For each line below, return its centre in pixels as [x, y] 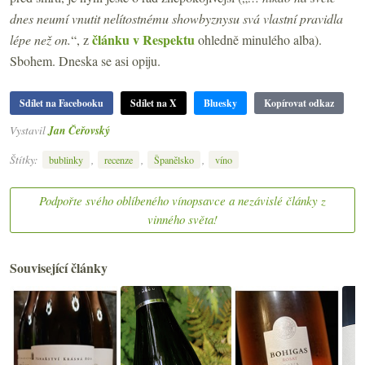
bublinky [66, 160]
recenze [119, 160]
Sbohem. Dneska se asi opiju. [85, 60]
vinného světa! [182, 219]
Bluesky [220, 103]
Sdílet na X [154, 103]
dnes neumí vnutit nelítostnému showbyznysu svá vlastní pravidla [176, 18]
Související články [59, 267]
